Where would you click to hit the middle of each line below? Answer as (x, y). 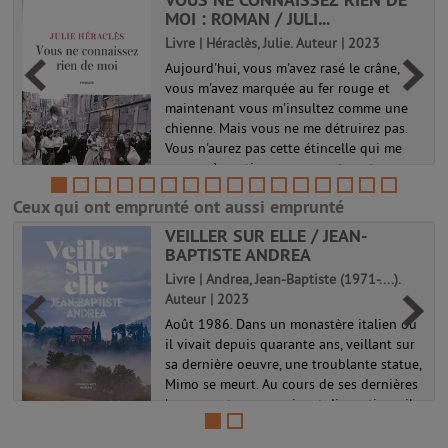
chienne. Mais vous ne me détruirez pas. (286, 128)
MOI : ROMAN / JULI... (248, 18)
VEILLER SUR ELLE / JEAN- (266, 235)
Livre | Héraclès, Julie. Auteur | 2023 (273, 43)
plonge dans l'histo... (230, 424)
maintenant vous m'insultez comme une (287, 108)
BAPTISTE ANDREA (238, 254)
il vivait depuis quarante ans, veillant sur (290, 344)
